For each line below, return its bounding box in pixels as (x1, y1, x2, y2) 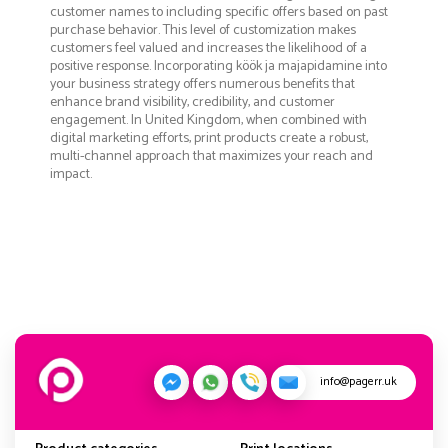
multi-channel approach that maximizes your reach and (50, 145, 373, 169)
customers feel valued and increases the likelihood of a (50, 37, 367, 61)
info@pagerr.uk (319, 372, 397, 392)
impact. (50, 163, 92, 187)
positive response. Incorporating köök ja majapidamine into (50, 55, 387, 79)
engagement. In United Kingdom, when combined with (50, 109, 367, 133)
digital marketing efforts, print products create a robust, (50, 127, 368, 151)
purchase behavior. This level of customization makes (50, 19, 356, 43)
